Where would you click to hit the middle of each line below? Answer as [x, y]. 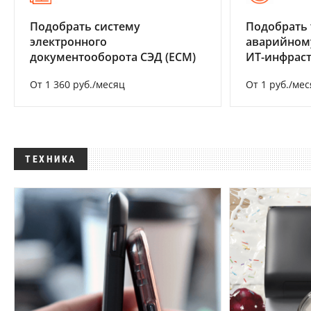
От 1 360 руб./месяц [77, 85]
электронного [68, 42]
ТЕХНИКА [51, 159]
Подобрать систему [85, 27]
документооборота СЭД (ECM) [113, 57]
